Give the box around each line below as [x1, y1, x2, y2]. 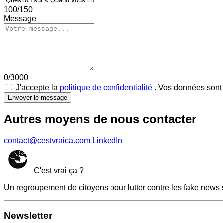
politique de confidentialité [60, 83, 154, 92]
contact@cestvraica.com [4, 136, 90, 145]
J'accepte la [14, 83, 60, 92]
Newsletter [4, 210, 52, 221]
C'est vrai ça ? [32, 166, 84, 175]
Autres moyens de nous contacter [4, 112, 196, 126]
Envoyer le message [8, 93, 67, 101]
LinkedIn [92, 136, 122, 145]
